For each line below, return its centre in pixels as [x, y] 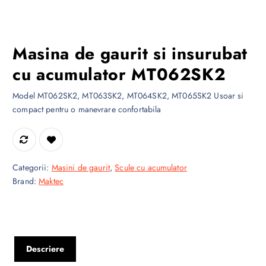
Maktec [51, 181]
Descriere [45, 249]
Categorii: [32, 168]
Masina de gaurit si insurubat [130, 54]
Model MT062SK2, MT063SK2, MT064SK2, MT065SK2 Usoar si [128, 96]
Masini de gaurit [80, 168]
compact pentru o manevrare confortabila [87, 110]
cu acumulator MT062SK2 [119, 75]
